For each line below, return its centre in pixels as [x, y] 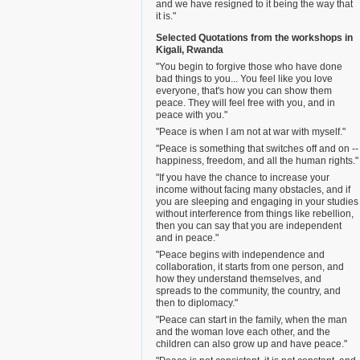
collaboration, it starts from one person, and [250, 267]
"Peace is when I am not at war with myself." [251, 132]
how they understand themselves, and [239, 279]
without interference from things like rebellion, [255, 214]
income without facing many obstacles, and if [253, 190]
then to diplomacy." [197, 303]
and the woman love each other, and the [243, 332]
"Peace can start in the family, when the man [252, 320]
